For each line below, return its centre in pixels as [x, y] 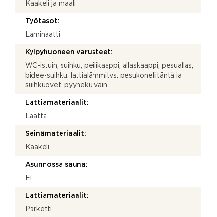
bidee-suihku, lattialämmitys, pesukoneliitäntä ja [103, 75]
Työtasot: [42, 21]
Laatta [36, 116]
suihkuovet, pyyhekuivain [66, 85]
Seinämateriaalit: [56, 133]
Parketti [39, 209]
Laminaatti [43, 35]
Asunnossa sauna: [56, 164]
